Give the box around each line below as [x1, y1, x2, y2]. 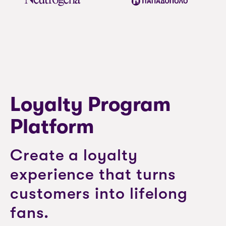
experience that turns [10, 165, 177, 184]
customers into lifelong [10, 184, 188, 203]
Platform [10, 115, 94, 138]
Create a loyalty [10, 146, 138, 164]
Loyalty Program [10, 93, 171, 116]
